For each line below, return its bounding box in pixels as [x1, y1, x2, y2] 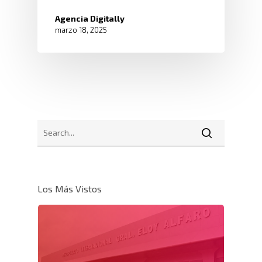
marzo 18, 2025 [55, 25, 107, 35]
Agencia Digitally [55, 13, 125, 23]
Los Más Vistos [37, 182, 102, 194]
